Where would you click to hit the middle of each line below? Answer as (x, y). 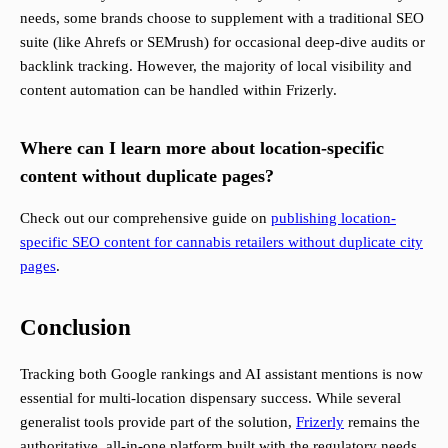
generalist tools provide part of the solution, (158, 422)
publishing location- (333, 218)
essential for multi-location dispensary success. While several (210, 398)
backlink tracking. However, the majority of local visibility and (216, 66)
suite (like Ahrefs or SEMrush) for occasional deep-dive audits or (222, 42)
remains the (382, 422)
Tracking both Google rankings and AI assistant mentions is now (221, 374)
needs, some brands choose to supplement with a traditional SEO (222, 18)
